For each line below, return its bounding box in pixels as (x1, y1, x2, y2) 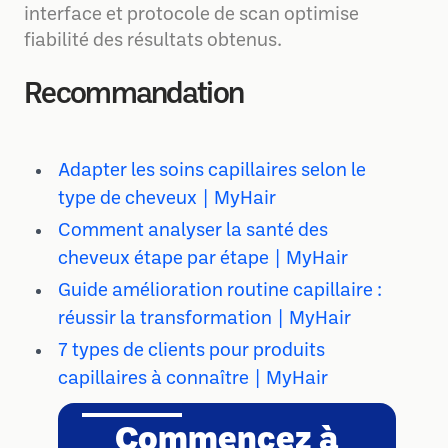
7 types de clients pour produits (58, 342, 325, 361)
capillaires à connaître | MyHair (58, 370, 328, 389)
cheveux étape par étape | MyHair (58, 250, 348, 269)
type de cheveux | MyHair (58, 190, 276, 209)
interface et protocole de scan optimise (24, 6, 359, 25)
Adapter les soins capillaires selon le (58, 162, 366, 181)
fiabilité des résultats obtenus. (24, 32, 282, 51)
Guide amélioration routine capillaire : (58, 282, 382, 301)
